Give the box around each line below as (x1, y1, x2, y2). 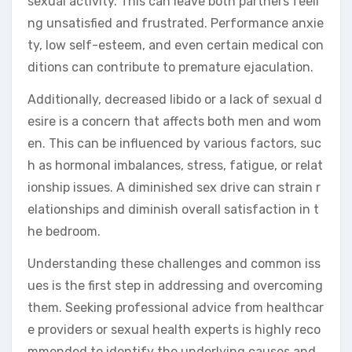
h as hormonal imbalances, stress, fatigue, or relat (27, 157, 323, 173)
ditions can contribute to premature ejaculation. (27, 59, 313, 75)
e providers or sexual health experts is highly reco (27, 321, 321, 337)
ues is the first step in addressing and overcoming (27, 277, 323, 293)
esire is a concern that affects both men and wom (27, 113, 321, 129)
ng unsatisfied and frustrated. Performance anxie (27, 15, 324, 31)
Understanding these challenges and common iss (27, 255, 321, 271)
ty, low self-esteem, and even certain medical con (27, 37, 324, 53)
